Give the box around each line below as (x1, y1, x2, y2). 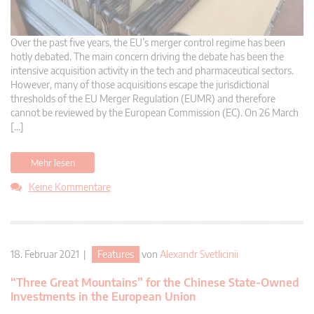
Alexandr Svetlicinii (160, 248, 238, 261)
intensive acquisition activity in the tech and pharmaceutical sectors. (11, 64, 294, 77)
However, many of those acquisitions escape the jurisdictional (11, 78, 269, 91)
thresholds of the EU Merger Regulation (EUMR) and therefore (11, 93, 275, 105)
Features (97, 248, 134, 261)
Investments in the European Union (11, 289, 196, 304)
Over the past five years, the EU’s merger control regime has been (11, 36, 285, 49)
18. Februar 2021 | (11, 248, 92, 261)
